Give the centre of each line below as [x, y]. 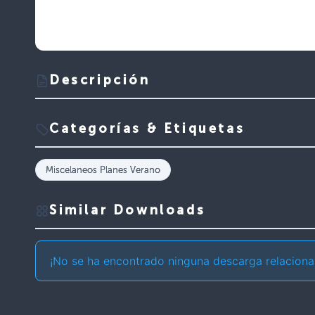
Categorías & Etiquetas [147, 129]
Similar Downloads [128, 211]
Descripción [100, 81]
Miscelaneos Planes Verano [103, 169]
